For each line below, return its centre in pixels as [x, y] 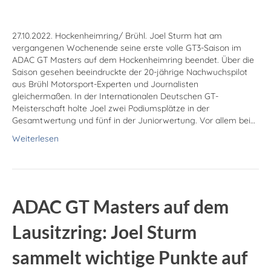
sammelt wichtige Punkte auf [130, 257]
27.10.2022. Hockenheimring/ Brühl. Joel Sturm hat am [117, 36]
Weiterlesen [35, 139]
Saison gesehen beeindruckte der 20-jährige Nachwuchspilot [130, 72]
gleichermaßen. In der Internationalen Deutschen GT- [115, 96]
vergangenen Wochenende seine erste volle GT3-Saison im [127, 48]
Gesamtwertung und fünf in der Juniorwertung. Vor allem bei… [134, 121]
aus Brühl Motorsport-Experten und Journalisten [105, 84]
